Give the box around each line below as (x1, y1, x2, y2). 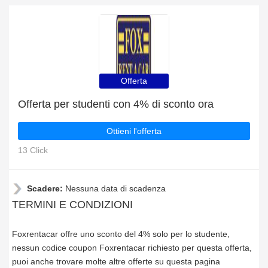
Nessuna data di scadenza (65, 184, 166, 193)
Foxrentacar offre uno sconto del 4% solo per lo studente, (12, 229, 230, 239)
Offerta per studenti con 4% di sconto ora (18, 98, 214, 110)
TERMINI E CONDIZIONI (12, 199, 133, 211)
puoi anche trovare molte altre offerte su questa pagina (12, 257, 220, 266)
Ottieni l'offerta (106, 126, 162, 136)
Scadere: (27, 184, 65, 193)
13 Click (18, 145, 48, 155)
